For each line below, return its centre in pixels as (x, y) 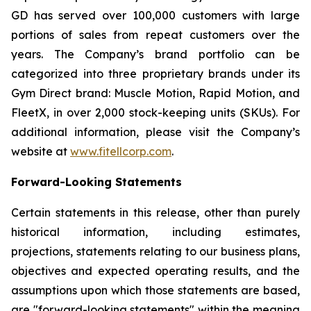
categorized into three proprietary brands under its (155, 74)
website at (41, 152)
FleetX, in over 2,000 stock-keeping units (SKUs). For (155, 113)
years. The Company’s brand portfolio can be (155, 54)
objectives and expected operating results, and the (155, 271)
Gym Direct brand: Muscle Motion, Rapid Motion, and (155, 93)
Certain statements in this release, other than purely (155, 213)
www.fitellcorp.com (121, 152)
